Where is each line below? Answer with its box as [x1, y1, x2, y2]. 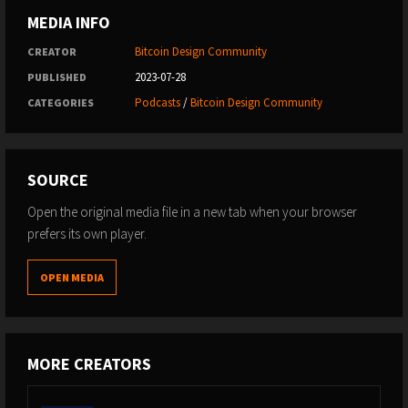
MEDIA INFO [27, 12, 110, 33]
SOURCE [27, 169, 88, 190]
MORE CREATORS [27, 353, 151, 374]
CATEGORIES [27, 96, 94, 109]
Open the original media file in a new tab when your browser [27, 203, 357, 220]
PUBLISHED [27, 70, 87, 84]
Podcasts [135, 95, 180, 110]
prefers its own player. [27, 225, 147, 242]
